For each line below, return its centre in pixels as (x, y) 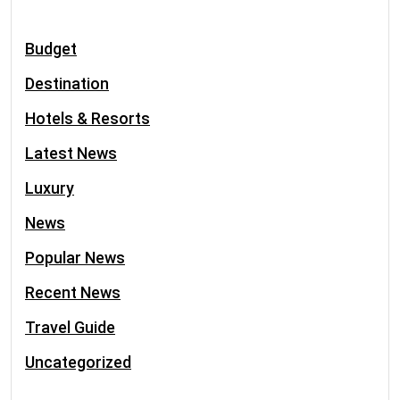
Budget (51, 49)
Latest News (71, 153)
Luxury (50, 188)
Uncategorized (78, 362)
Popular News (75, 258)
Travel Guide (70, 327)
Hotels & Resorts (87, 118)
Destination (67, 83)
